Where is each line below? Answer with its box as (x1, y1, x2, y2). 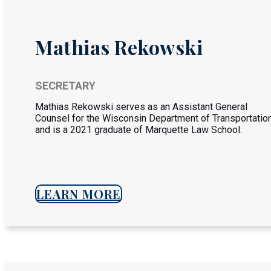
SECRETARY (35, 79, 96, 92)
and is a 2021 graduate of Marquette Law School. (35, 124, 242, 135)
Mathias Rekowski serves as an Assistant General (35, 101, 247, 113)
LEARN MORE (36, 186, 121, 202)
